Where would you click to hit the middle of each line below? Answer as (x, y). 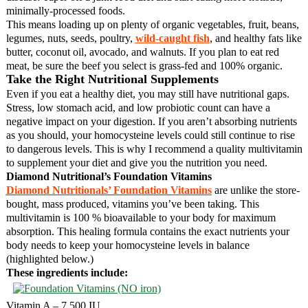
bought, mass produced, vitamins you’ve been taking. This (132, 203)
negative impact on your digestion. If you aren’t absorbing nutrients (151, 121)
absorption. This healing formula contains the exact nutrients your (147, 231)
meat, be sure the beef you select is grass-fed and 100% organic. (144, 65)
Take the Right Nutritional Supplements (112, 79)
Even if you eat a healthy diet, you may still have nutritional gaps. (147, 93)
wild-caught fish (172, 38)
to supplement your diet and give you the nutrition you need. (136, 162)
